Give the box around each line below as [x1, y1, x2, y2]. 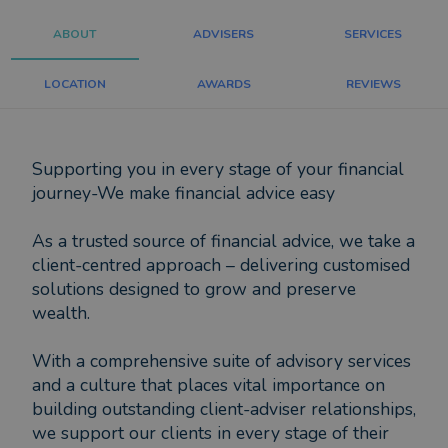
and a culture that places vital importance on [32, 373, 385, 397]
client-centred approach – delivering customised [32, 253, 410, 277]
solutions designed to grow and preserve [32, 277, 356, 301]
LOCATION [43, 76, 106, 92]
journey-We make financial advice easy [32, 181, 335, 205]
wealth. [32, 301, 90, 325]
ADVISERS [193, 26, 255, 42]
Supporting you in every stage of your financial [32, 157, 404, 181]
